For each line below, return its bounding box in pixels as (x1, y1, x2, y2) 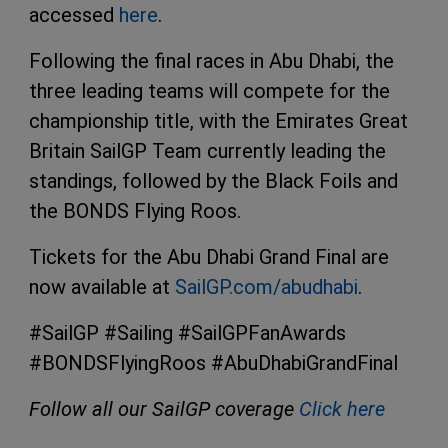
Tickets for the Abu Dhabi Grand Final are (29, 245, 389, 270)
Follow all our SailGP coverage (29, 397, 299, 422)
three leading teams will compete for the (29, 79, 390, 104)
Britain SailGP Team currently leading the (29, 139, 386, 164)
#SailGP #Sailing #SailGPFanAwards (29, 321, 346, 346)
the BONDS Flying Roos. (29, 199, 241, 224)
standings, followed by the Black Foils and (29, 169, 398, 194)
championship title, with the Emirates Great (29, 109, 408, 134)
